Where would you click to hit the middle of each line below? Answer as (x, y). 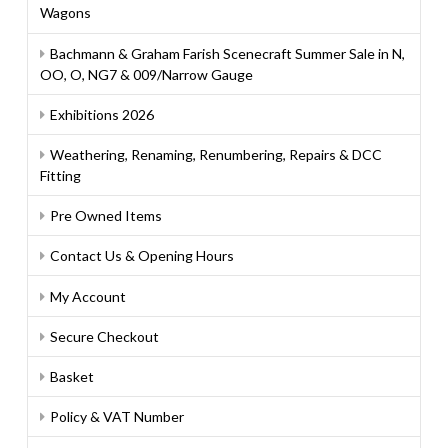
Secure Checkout (105, 336)
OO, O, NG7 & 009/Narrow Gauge (146, 74)
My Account (88, 296)
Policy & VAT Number (117, 417)
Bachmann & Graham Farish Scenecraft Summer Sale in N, (228, 53)
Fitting (60, 175)
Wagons (65, 13)
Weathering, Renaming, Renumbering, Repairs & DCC (216, 154)
